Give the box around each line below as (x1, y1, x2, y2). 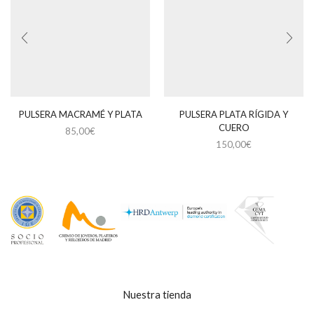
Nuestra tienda (123, 288, 191, 301)
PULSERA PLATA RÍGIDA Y (179, 109, 288, 121)
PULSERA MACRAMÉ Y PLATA (18, 109, 142, 121)
